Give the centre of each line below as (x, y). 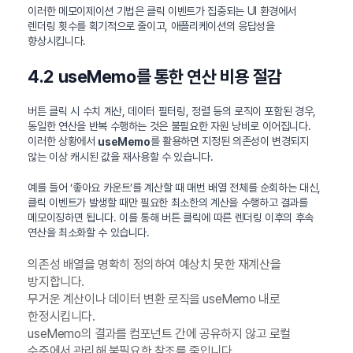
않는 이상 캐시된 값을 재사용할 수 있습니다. (121, 156)
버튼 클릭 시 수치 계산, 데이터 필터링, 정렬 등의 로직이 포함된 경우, (172, 111)
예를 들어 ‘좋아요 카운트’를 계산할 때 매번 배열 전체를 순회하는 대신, (175, 187)
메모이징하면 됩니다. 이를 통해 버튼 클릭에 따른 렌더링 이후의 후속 (171, 217)
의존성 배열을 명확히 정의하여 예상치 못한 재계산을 (154, 264)
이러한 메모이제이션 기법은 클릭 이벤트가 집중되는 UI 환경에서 (162, 11)
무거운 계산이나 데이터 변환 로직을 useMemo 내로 (154, 299)
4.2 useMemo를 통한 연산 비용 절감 (155, 77)
